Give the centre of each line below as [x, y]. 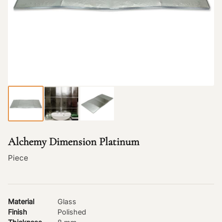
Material [21, 202]
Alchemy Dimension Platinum [74, 142]
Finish [18, 212]
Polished [72, 212]
